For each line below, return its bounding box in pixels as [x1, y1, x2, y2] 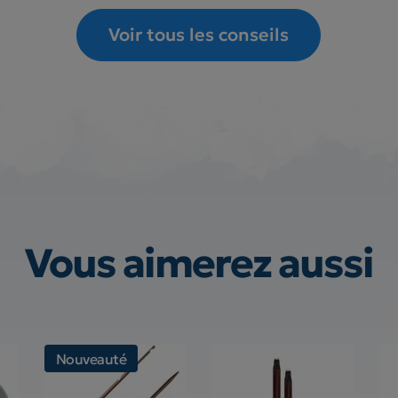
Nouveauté [55, 349, 127, 368]
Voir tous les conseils [108, 23, 290, 45]
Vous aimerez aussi [24, 238, 373, 289]
